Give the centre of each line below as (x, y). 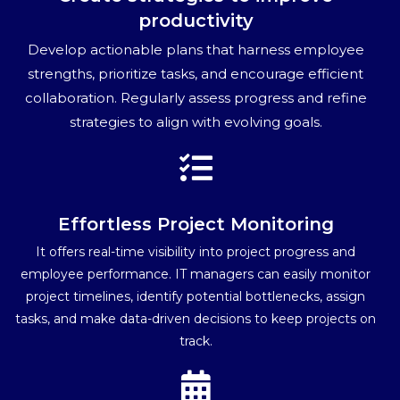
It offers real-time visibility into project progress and (196, 251)
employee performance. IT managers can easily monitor (196, 274)
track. (196, 341)
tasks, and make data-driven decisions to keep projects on (196, 318)
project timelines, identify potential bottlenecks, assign (196, 296)
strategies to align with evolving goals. (196, 121)
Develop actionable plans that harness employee (196, 49)
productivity (196, 20)
